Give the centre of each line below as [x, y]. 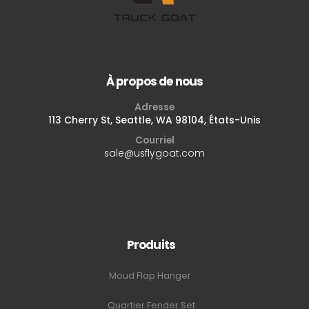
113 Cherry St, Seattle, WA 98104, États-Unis [154, 120]
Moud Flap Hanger [151, 276]
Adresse [154, 107]
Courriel [154, 140]
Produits [151, 245]
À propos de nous [154, 81]
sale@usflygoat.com [154, 153]
